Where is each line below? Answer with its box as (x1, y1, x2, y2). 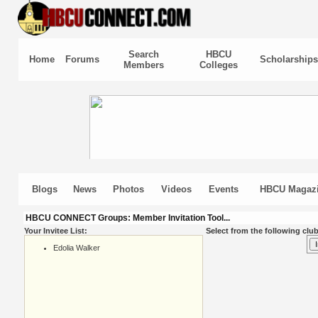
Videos (161, 184, 192, 194)
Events (209, 184, 238, 194)
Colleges (199, 60, 238, 70)
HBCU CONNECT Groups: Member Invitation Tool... (25, 213, 230, 223)
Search (128, 49, 159, 60)
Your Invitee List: (23, 226, 87, 235)
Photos (113, 184, 144, 194)
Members (123, 60, 164, 70)
